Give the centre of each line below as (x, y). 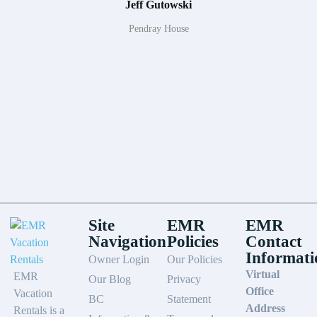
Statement (189, 299)
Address (266, 309)
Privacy (184, 279)
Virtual (263, 275)
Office (260, 292)
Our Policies (195, 260)
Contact (274, 242)
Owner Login (119, 260)
